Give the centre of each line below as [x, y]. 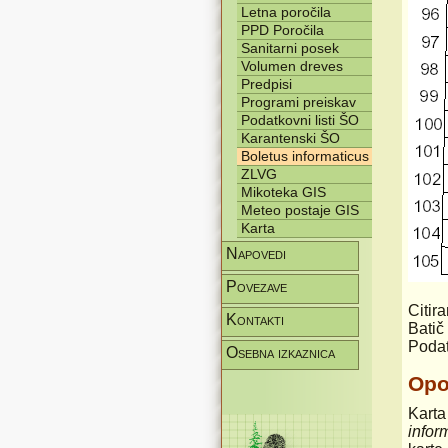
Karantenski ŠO [290, 138]
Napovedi [256, 253]
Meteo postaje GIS [300, 210]
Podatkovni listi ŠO [300, 120]
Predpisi [266, 84]
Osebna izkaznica [280, 352]
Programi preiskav [298, 102]
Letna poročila [286, 12]
